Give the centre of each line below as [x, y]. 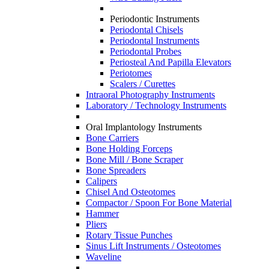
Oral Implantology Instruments [144, 127]
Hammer [102, 213]
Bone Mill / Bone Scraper [134, 159]
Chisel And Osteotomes [131, 192]
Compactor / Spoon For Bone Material [159, 202]
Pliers [96, 224]
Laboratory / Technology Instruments [156, 105]
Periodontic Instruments [155, 19]
